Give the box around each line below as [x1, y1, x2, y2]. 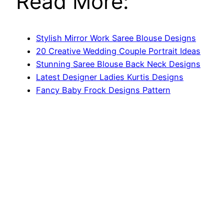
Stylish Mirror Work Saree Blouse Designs [36, 32, 196, 43]
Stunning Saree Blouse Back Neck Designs [36, 58, 200, 69]
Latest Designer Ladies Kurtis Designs [36, 71, 183, 82]
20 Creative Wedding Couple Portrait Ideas [36, 45, 200, 56]
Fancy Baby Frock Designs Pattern [36, 84, 170, 95]
